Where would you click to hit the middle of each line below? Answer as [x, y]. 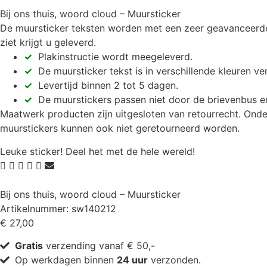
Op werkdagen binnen [66, 260]
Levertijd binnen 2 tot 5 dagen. [105, 86]
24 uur [132, 260]
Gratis [29, 245]
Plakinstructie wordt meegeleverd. [112, 57]
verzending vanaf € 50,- [99, 245]
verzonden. [174, 260]
